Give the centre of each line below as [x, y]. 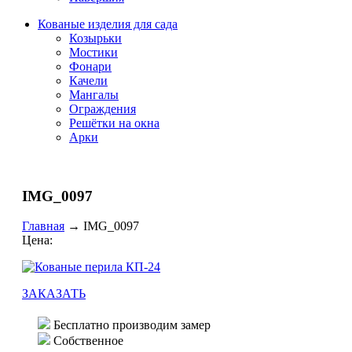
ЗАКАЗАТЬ [54, 294]
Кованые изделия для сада [108, 24]
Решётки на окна [114, 123]
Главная [43, 226]
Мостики [93, 52]
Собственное [88, 341]
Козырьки [95, 38]
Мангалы [94, 95]
